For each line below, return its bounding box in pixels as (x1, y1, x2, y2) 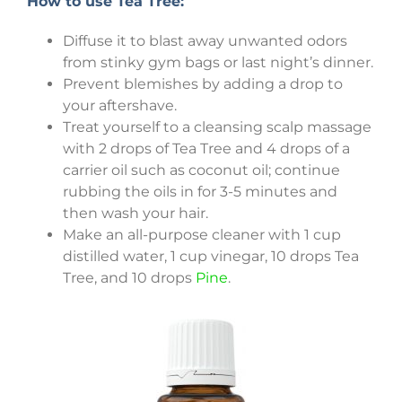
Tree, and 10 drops (63, 268, 196, 286)
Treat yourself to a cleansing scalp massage (63, 118, 371, 135)
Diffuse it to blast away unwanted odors (63, 31, 347, 49)
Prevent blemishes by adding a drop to (63, 74, 343, 92)
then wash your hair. (63, 204, 208, 222)
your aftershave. (63, 96, 177, 114)
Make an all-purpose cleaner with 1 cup (63, 225, 341, 243)
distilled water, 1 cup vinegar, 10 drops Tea (63, 247, 359, 265)
